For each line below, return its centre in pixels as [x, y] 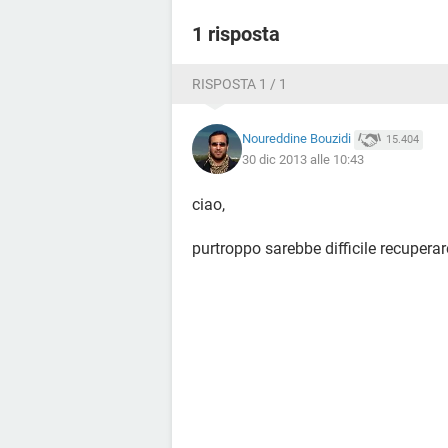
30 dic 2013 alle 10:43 [303, 159]
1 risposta [236, 34]
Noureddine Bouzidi [296, 139]
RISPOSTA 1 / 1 [239, 84]
